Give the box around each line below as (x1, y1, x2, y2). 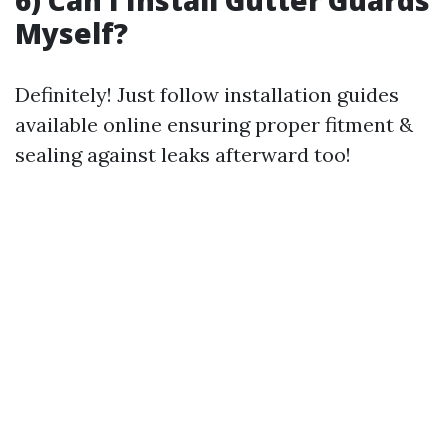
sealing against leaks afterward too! (15, 142, 351, 167)
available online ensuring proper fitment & (15, 112, 413, 137)
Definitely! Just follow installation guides (15, 82, 399, 107)
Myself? (15, 14, 128, 52)
